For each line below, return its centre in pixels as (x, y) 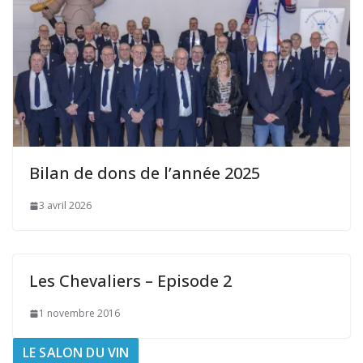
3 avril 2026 (65, 206)
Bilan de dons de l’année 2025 (145, 173)
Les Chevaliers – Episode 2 (130, 281)
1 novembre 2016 (79, 314)
